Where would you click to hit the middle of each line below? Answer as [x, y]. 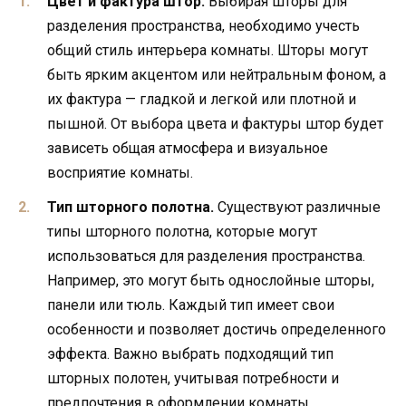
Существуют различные [297, 208]
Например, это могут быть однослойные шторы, [211, 281]
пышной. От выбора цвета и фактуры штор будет [215, 123]
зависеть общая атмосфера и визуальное [188, 148]
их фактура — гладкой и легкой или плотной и [202, 99]
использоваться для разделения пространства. [206, 256]
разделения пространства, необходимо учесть [203, 25]
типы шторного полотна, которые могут [182, 232]
